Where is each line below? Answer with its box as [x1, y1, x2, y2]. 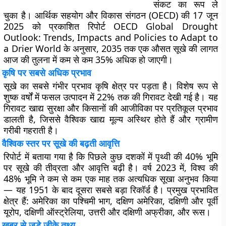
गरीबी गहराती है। [4, 124, 59, 136]
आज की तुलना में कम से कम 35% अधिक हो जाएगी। [4, 53, 174, 66]
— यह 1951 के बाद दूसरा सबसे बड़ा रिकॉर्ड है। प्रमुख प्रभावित [4, 184, 218, 196]
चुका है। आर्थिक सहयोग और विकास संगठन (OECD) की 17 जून [4, 9, 218, 21]
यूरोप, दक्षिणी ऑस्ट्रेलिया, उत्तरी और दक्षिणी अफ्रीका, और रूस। [4, 206, 211, 218]
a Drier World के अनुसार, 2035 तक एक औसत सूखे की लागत [4, 42, 218, 54]
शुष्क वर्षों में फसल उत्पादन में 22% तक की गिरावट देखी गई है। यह [4, 91, 218, 103]
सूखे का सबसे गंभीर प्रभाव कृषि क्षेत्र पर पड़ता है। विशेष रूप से [4, 80, 218, 92]
